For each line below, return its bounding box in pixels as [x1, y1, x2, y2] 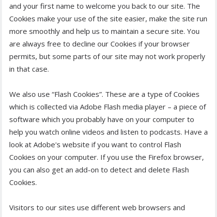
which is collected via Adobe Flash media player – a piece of [9, 102, 206, 112]
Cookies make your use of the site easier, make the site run [9, 14, 207, 24]
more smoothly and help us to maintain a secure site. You [9, 26, 200, 36]
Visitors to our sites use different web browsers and [9, 202, 185, 213]
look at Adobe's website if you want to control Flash [9, 139, 181, 150]
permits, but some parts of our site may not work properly [9, 51, 205, 62]
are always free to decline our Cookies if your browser [9, 39, 190, 49]
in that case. [9, 64, 49, 74]
